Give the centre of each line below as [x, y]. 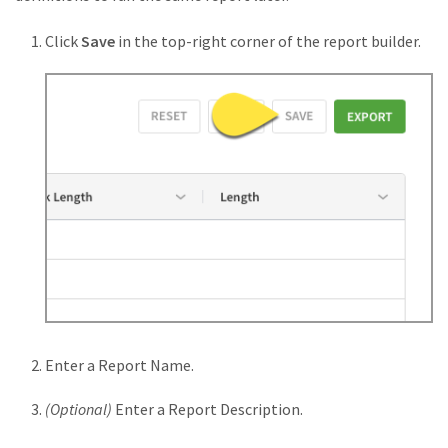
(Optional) [78, 408]
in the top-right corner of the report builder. [268, 41]
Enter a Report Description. [207, 408]
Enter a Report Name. [119, 364]
